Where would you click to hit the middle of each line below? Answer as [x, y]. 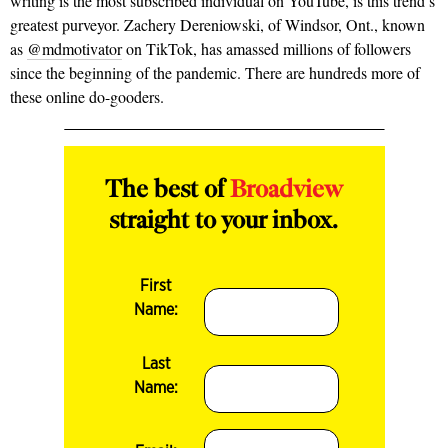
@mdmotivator [74, 49]
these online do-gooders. [87, 97]
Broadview [286, 191]
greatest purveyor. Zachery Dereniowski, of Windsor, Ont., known [217, 25]
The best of [168, 191]
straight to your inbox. [224, 222]
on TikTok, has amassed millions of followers [266, 49]
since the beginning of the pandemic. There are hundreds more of [215, 73]
